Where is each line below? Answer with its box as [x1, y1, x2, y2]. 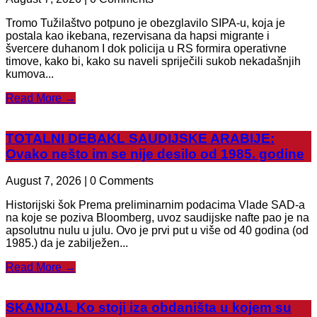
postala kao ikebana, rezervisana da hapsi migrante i [6, 30, 270, 42]
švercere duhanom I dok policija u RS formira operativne [6, 42, 287, 54]
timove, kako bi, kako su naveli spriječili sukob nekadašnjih [6, 55, 301, 67]
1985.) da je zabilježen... [6, 237, 128, 250]
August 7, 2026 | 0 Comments [6, 175, 154, 188]
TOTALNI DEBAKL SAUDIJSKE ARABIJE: [6, 130, 275, 146]
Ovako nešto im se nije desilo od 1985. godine [6, 146, 304, 161]
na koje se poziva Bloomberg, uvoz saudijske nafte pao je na [6, 212, 309, 224]
